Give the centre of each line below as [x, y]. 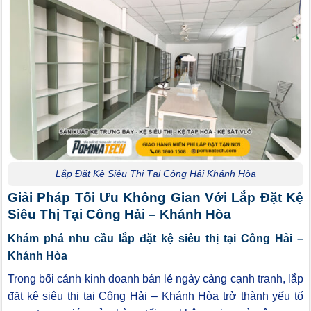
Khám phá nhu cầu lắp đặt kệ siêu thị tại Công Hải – [155, 238]
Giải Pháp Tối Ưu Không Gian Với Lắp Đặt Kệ [155, 197]
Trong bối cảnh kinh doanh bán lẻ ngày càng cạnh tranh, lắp [155, 278]
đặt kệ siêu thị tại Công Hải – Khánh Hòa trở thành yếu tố [155, 296]
